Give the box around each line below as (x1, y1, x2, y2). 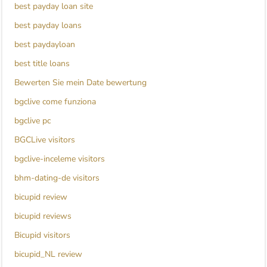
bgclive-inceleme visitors (14, 153, 105, 165)
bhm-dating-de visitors (14, 172, 100, 184)
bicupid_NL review (14, 249, 82, 260)
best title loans (14, 58, 70, 70)
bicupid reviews (14, 210, 72, 222)
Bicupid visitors (14, 229, 70, 241)
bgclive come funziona (14, 96, 96, 108)
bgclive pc (14, 115, 51, 127)
